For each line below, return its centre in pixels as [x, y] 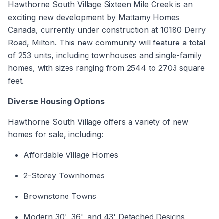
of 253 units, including [50, 55]
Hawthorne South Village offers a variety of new [98, 122]
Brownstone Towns [60, 196]
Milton [43, 43]
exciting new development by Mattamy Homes [94, 17]
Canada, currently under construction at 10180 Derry [107, 30]
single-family [179, 55]
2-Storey [41, 176]
